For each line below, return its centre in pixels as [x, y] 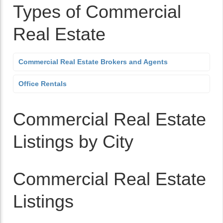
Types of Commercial [97, 12]
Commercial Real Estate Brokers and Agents [93, 62]
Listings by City [73, 142]
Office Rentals [43, 84]
